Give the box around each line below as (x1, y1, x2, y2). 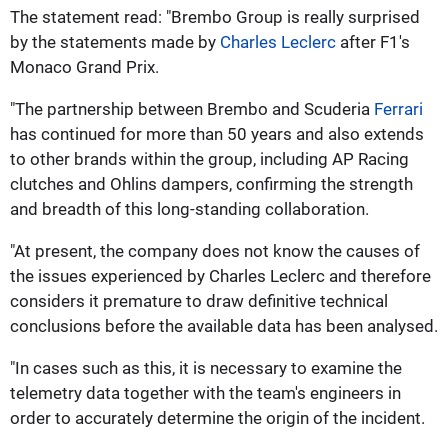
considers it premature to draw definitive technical (10, 290, 388, 311)
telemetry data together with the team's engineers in (10, 382, 401, 403)
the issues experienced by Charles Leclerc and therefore (10, 265, 431, 286)
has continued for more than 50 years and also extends (10, 123, 424, 144)
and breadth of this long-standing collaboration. (10, 198, 369, 219)
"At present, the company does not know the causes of (10, 240, 420, 261)
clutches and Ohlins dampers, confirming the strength (10, 173, 413, 194)
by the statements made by (10, 31, 220, 52)
